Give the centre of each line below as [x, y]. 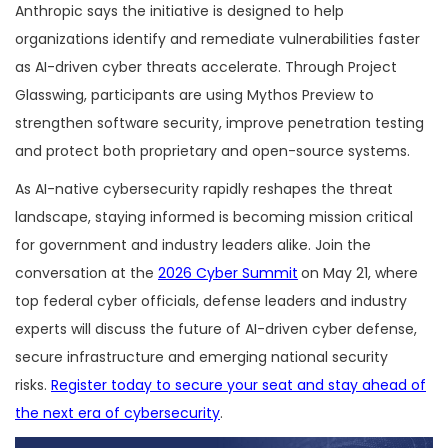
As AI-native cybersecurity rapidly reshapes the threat [204, 188]
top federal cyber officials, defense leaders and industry [211, 300]
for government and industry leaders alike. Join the [193, 244]
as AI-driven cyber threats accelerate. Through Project [206, 66]
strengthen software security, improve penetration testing [219, 122]
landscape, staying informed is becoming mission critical [214, 216]
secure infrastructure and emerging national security [201, 356]
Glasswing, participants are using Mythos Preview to [194, 94]
